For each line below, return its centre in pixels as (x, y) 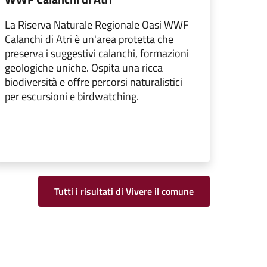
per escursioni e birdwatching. (72, 97)
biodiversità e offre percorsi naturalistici (94, 82)
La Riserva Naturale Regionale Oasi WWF (97, 25)
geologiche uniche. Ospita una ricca (84, 68)
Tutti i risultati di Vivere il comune (124, 192)
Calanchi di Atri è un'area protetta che (89, 39)
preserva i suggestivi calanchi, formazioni (97, 54)
